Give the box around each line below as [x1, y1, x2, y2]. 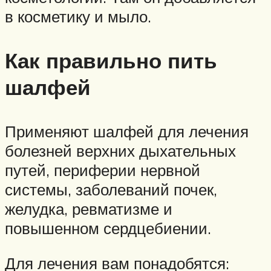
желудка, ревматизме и [5, 199, 172, 219]
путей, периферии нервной [5, 160, 200, 180]
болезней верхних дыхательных [5, 141, 236, 161]
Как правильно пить [5, 47, 217, 74]
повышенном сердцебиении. [5, 218, 211, 238]
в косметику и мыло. [5, 6, 151, 26]
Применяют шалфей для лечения [5, 122, 249, 142]
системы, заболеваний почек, [5, 180, 217, 200]
